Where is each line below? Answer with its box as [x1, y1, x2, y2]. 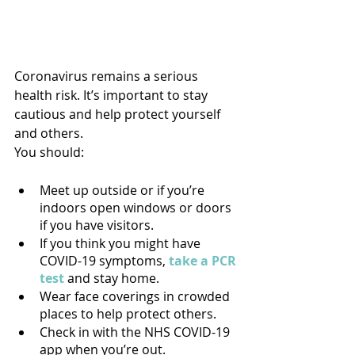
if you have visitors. [40, 216, 154, 235]
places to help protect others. [40, 305, 216, 323]
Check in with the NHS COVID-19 [40, 323, 233, 342]
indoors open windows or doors [40, 199, 235, 217]
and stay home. [64, 269, 159, 288]
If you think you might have [40, 235, 204, 253]
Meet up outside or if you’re [40, 181, 208, 200]
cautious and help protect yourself [14, 105, 223, 124]
